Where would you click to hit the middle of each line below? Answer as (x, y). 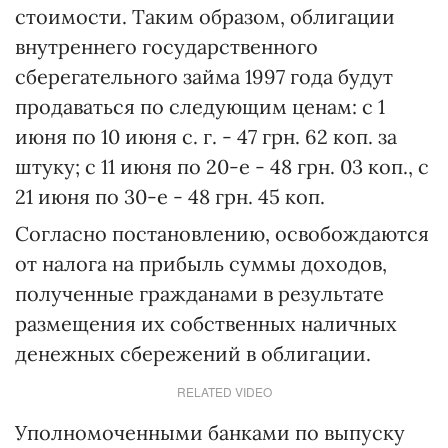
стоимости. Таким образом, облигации (205, 16)
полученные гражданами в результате (199, 293)
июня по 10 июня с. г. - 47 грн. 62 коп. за (206, 136)
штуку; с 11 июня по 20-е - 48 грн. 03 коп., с (222, 166)
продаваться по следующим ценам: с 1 (200, 106)
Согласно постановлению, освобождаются (222, 233)
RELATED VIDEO (224, 391)
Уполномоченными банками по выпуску (210, 432)
